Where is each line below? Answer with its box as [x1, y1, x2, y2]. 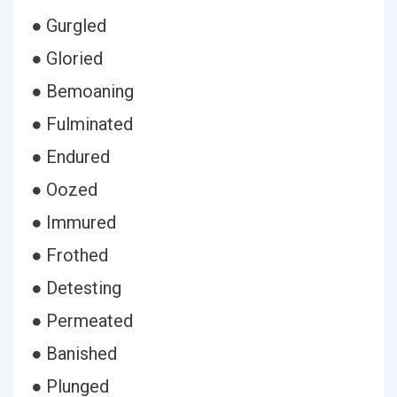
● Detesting [31, 277, 121, 299]
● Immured [31, 212, 116, 233]
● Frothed [31, 245, 108, 266]
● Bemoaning [31, 81, 134, 102]
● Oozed [31, 179, 97, 200]
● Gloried [31, 48, 103, 69]
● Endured [31, 146, 110, 167]
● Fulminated [31, 113, 133, 135]
